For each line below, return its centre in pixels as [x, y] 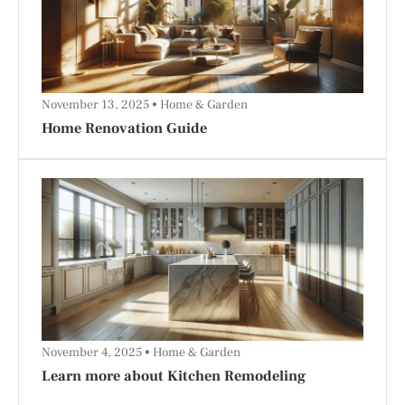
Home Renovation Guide [124, 128]
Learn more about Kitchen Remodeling [174, 376]
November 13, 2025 [97, 105]
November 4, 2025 [93, 353]
